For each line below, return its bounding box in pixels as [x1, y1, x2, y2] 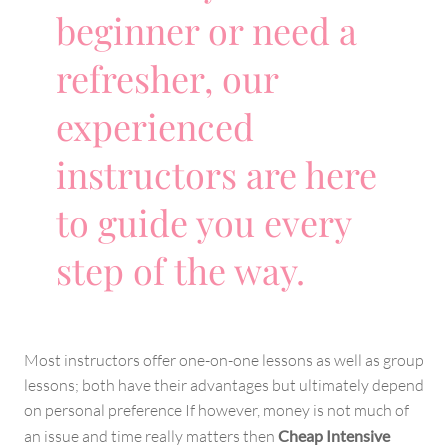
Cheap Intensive [278, 425, 390, 445]
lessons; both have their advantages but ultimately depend [24, 374, 424, 395]
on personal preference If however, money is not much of [24, 399, 409, 420]
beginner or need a [56, 5, 357, 54]
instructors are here [56, 149, 377, 198]
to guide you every [56, 197, 351, 246]
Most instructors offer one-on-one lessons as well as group [24, 349, 424, 370]
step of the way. [56, 245, 305, 294]
